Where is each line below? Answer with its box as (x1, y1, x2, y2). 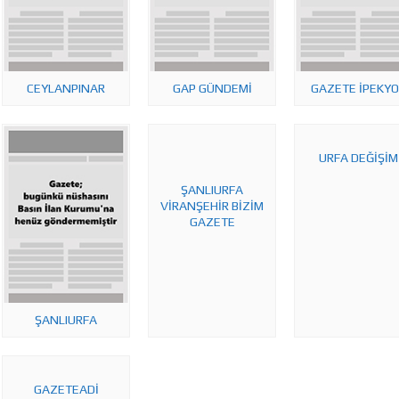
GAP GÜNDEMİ (172, 81, 252, 95)
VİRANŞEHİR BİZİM (160, 199, 264, 213)
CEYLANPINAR (27, 81, 105, 95)
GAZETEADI (33, 382, 99, 396)
